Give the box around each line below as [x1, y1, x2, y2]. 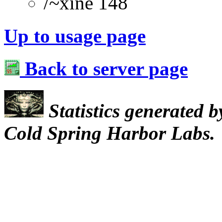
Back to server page [20, 57, 188, 79]
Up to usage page [4, 25, 146, 47]
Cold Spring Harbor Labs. [4, 122, 215, 144]
